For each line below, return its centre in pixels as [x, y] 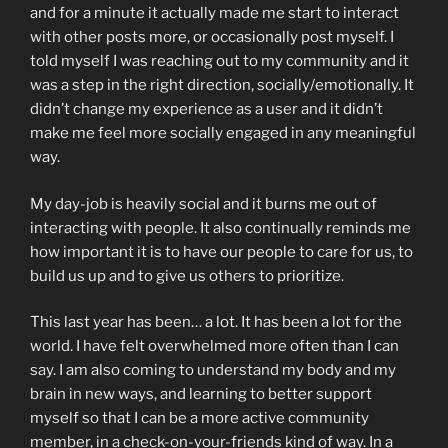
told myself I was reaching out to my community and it [219, 61]
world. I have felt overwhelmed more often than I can [214, 346]
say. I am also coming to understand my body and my [213, 370]
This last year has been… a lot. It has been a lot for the [216, 322]
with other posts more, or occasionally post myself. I [212, 37]
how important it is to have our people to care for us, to [221, 251]
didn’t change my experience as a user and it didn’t [206, 109]
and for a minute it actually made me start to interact [214, 13]
